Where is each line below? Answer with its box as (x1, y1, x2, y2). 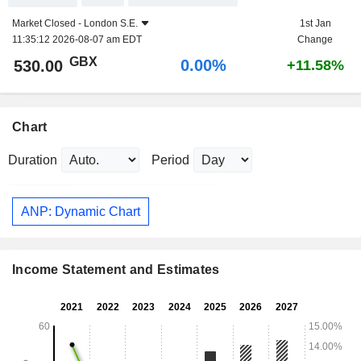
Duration (8, 153, 57, 168)
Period (151, 153, 189, 168)
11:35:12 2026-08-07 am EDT (12, 34, 142, 46)
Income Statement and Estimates (12, 263, 220, 277)
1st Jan (299, 18, 331, 30)
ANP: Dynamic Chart (21, 204, 140, 218)
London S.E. (84, 18, 138, 30)
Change (297, 34, 333, 46)
